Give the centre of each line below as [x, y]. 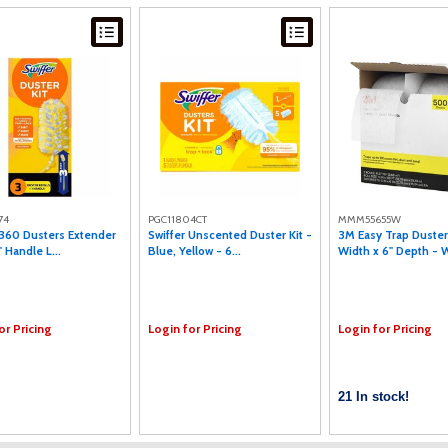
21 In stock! [373, 396]
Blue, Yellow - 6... [194, 251]
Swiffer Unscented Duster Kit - [230, 235]
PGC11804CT [177, 219]
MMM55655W [369, 219]
